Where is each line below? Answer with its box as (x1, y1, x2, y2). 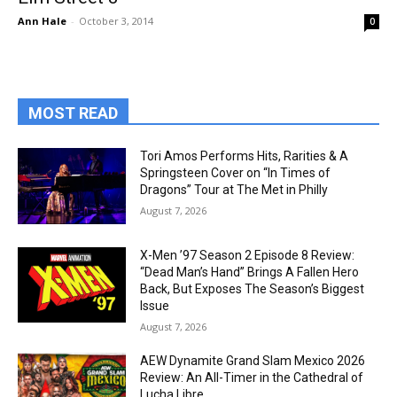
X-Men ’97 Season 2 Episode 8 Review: (140, 247, 355, 262)
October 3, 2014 (79, 14, 153, 27)
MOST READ (28, 104, 118, 122)
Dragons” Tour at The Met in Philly (140, 183, 329, 197)
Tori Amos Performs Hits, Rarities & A (140, 149, 349, 163)
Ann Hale (18, 14, 66, 27)
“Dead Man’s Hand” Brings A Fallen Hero (140, 264, 360, 279)
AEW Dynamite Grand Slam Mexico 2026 (140, 353, 366, 368)
